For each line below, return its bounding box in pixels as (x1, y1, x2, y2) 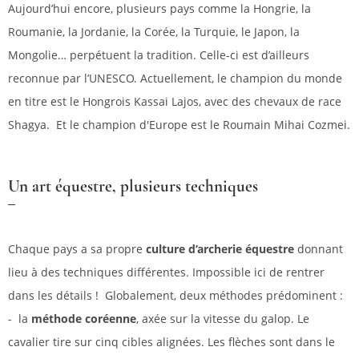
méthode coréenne (31, 311, 136, 327)
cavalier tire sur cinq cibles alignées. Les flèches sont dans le (8, 334, 335, 350)
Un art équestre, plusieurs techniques (8, 176, 258, 197)
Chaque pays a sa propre (8, 241, 146, 257)
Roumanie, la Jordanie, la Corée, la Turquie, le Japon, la (8, 24, 300, 40)
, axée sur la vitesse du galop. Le (136, 311, 309, 327)
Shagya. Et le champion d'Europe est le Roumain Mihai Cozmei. (8, 117, 350, 133)
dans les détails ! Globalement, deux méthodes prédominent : (8, 288, 343, 304)
